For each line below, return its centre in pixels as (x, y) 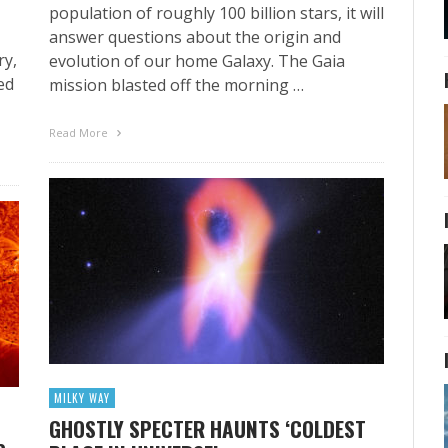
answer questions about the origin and (195, 36)
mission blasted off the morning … (176, 84)
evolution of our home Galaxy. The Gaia (197, 60)
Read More (80, 132)
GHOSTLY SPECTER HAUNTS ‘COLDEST (207, 428)
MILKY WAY (82, 397)
